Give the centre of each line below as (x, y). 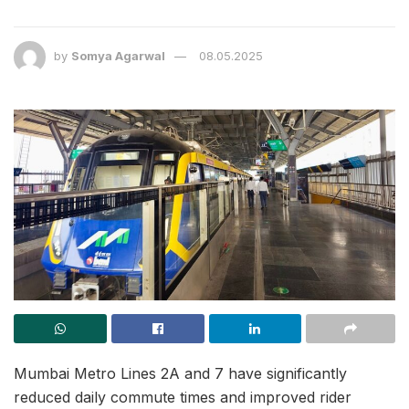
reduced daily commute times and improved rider (183, 398)
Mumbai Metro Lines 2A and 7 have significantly (180, 374)
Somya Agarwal (118, 56)
